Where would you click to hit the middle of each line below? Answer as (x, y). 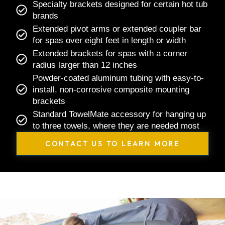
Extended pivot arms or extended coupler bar (117, 29)
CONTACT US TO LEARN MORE (113, 143)
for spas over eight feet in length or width (109, 40)
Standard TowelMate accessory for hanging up (119, 114)
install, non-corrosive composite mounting (111, 89)
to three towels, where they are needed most (116, 126)
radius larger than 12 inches (85, 65)
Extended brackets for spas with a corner (110, 53)
